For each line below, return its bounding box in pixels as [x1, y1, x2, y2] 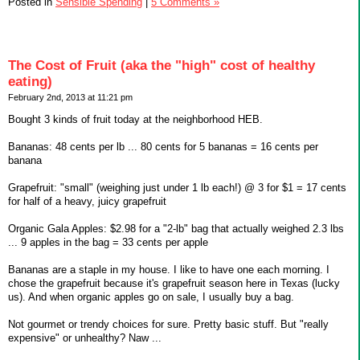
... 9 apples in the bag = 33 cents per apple [8, 235, 208, 248]
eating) [8, 73, 52, 89]
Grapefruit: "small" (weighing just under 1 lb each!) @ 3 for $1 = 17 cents [8, 181, 346, 194]
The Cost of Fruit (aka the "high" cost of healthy [8, 57, 315, 73]
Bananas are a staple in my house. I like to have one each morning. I [8, 263, 329, 276]
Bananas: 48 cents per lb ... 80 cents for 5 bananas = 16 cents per [8, 140, 318, 153]
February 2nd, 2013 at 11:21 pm [8, 92, 133, 102]
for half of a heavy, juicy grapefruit [8, 194, 166, 207]
